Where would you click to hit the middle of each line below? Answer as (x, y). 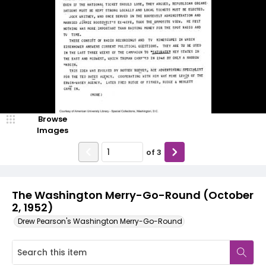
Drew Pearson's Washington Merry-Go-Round (100, 221)
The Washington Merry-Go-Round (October (133, 195)
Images (52, 130)
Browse (52, 119)
